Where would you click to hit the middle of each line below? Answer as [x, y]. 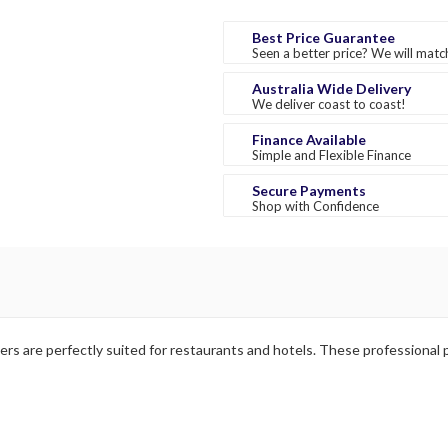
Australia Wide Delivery [331, 88]
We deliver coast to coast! [329, 103]
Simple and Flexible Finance [331, 154]
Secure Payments [309, 190]
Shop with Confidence [315, 205]
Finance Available [309, 139]
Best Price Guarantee [323, 37]
